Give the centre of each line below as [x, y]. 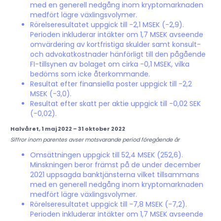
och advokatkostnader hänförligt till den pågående [118, 55]
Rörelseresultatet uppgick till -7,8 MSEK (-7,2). [108, 204]
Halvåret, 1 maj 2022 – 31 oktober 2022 [68, 129]
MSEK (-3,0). [51, 94]
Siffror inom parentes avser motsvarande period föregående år [95, 140]
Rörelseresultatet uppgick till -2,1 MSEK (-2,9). [107, 25]
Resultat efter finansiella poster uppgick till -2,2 [111, 84]
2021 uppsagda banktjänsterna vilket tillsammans [114, 175]
